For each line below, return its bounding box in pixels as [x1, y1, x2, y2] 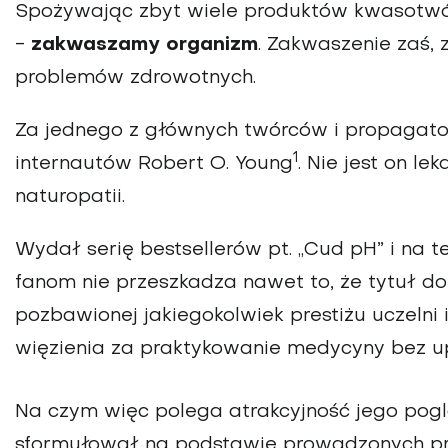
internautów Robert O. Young [15, 154, 293, 173]
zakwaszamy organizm [31, 35, 258, 54]
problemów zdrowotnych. [15, 68, 256, 87]
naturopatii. [15, 187, 125, 206]
